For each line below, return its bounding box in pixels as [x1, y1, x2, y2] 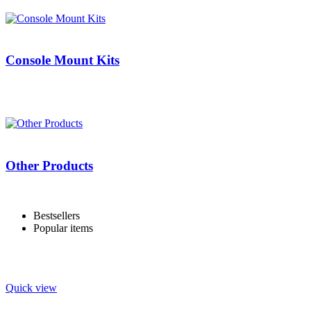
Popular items [33, 222, 93, 235]
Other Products [6, 158, 93, 173]
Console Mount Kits [6, 53, 119, 68]
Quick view [6, 282, 57, 294]
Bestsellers [33, 210, 80, 222]
